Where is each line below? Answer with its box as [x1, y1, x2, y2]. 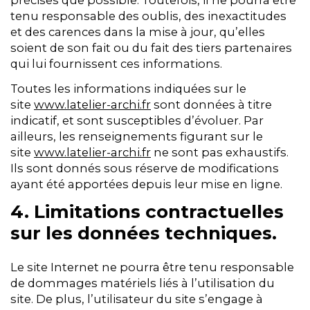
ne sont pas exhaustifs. [151, 145, 289, 160]
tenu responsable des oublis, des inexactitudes [10, 8, 286, 23]
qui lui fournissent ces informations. [10, 56, 222, 71]
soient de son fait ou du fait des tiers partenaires [10, 40, 292, 55]
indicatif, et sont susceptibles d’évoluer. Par [10, 113, 264, 128]
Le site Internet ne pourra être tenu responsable [10, 260, 294, 275]
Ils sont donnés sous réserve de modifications [10, 161, 279, 176]
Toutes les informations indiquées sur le [10, 82, 246, 96]
